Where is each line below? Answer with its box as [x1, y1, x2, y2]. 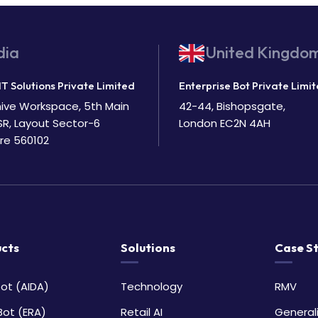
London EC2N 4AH [178, 115, 270, 131]
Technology [121, 278, 183, 294]
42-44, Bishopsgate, [178, 98, 285, 114]
